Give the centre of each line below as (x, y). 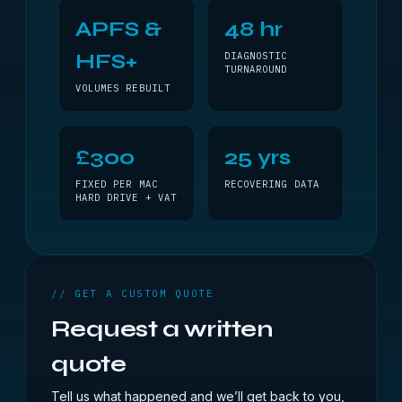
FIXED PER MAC (117, 184)
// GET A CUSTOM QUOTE (133, 293)
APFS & (118, 29)
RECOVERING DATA (272, 184)
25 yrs (258, 157)
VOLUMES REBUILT (123, 88)
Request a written (162, 329)
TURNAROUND (256, 69)
